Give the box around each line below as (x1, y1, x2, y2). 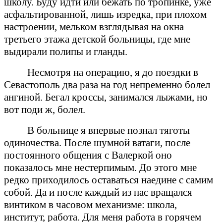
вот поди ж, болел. (4, 103, 85, 115)
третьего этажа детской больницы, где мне (4, 33, 190, 45)
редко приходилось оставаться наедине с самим (4, 173, 213, 186)
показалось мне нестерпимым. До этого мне (4, 161, 197, 173)
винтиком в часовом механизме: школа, (4, 198, 177, 211)
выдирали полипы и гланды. (4, 45, 127, 57)
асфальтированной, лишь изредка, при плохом (4, 8, 207, 20)
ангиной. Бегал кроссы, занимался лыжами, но (4, 91, 208, 103)
